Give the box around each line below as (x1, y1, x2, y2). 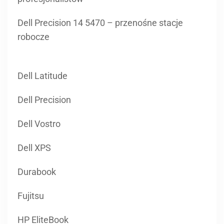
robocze (17, 31, 49, 42)
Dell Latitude (17, 70, 67, 81)
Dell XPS (17, 142, 51, 153)
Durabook (17, 166, 56, 177)
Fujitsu (17, 190, 44, 201)
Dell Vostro (17, 118, 60, 129)
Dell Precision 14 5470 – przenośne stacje (17, 17, 183, 28)
